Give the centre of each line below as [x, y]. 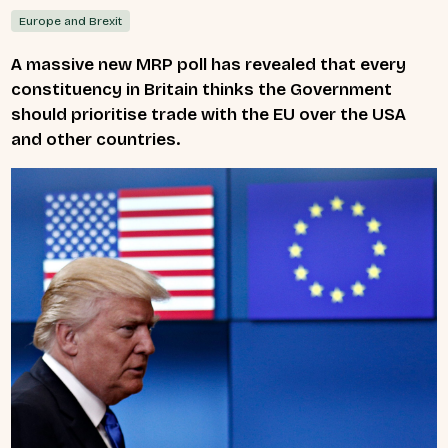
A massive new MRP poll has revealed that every [208, 64]
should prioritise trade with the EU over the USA [208, 114]
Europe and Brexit [71, 20]
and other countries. [96, 139]
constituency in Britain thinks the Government [201, 89]
